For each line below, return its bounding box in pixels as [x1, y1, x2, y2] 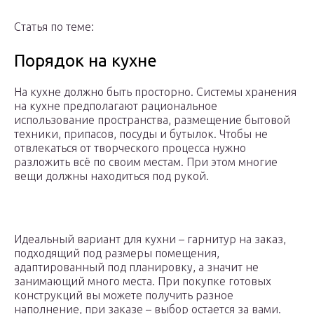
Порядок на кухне [14, 51, 157, 71]
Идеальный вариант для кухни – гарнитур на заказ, [14, 233, 286, 246]
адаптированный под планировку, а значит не [14, 261, 259, 274]
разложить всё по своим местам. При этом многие [14, 156, 278, 169]
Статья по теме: [14, 20, 94, 34]
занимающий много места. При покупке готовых [14, 275, 271, 288]
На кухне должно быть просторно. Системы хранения [14, 86, 296, 99]
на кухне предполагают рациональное [14, 100, 217, 113]
